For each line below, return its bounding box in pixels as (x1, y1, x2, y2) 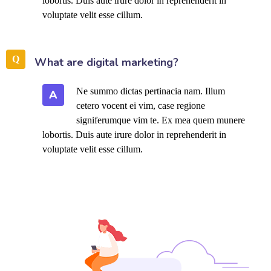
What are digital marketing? (34, 55, 178, 70)
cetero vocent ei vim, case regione (76, 100, 205, 111)
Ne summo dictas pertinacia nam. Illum (76, 86, 225, 96)
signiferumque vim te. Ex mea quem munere (76, 115, 245, 125)
